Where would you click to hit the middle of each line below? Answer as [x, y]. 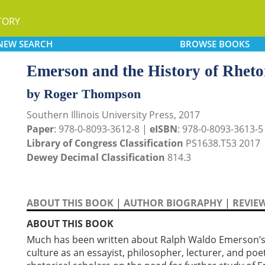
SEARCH [35, 44]
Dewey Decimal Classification [96, 157]
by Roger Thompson [84, 94]
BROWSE [198, 44]
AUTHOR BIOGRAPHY [173, 203]
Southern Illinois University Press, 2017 [113, 115]
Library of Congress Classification [105, 143]
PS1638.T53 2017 [222, 143]
